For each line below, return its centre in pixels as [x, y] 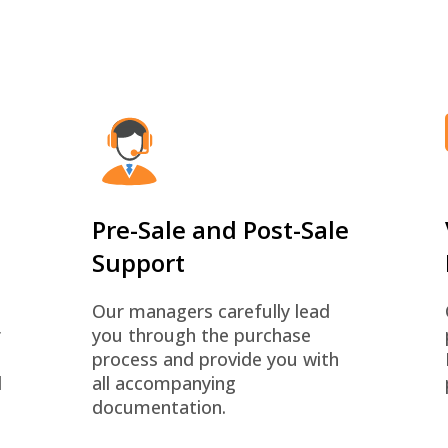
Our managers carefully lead [210, 311]
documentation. [158, 407]
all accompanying [163, 383]
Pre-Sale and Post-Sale [220, 229]
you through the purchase [201, 335]
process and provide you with [215, 359]
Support [138, 262]
